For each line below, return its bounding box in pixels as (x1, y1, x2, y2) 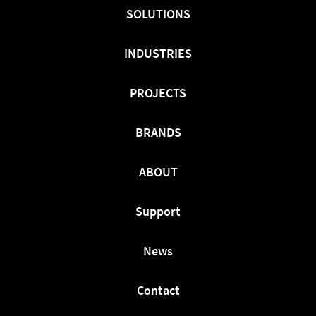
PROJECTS (130, 84, 186, 101)
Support (135, 202, 181, 219)
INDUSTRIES (124, 44, 192, 61)
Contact (136, 281, 180, 298)
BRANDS (135, 123, 181, 140)
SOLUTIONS (126, 5, 190, 22)
